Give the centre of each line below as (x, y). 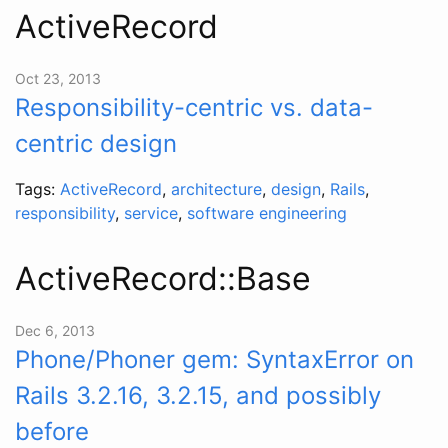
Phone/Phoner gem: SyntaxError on (214, 359)
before (52, 431)
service (151, 212)
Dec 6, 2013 (55, 330)
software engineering (267, 212)
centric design (96, 143)
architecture (216, 188)
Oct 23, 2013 (58, 78)
